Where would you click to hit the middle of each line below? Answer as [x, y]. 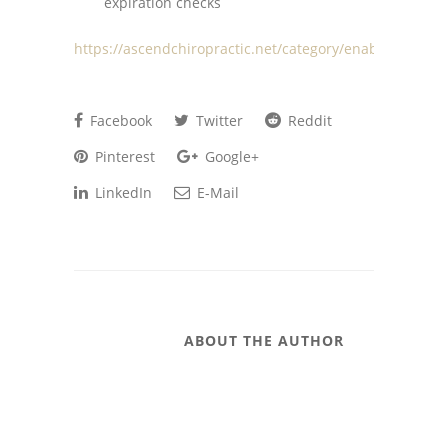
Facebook [119, 120]
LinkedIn [121, 192]
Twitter [217, 120]
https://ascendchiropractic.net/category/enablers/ [241, 48]
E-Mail [216, 192]
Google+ [230, 156]
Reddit [308, 120]
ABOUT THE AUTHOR [264, 340]
